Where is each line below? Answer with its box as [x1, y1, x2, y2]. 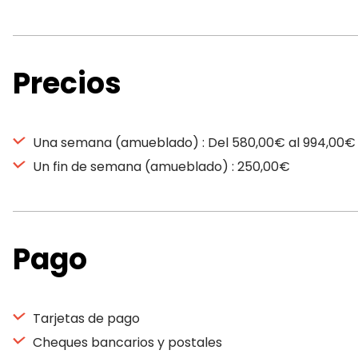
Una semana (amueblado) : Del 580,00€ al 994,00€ [30, 133, 356, 152]
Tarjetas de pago [30, 309, 140, 328]
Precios [13, 63, 121, 104]
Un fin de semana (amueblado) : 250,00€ [30, 157, 290, 176]
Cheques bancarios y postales [30, 333, 222, 352]
